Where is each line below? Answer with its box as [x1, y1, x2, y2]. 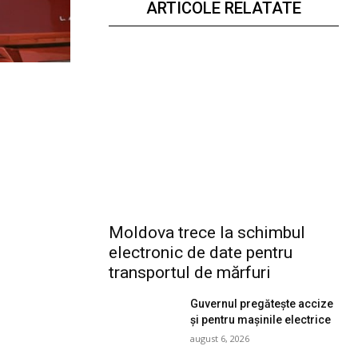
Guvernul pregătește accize [190, 297, 334, 311]
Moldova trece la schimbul [109, 223, 305, 243]
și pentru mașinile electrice [190, 313, 332, 327]
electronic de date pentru [109, 243, 292, 263]
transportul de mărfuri [109, 263, 271, 283]
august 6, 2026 [190, 332, 250, 345]
